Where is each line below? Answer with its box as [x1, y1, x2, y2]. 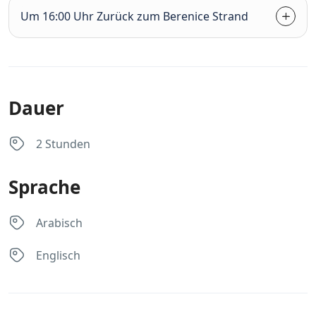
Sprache [8, 174, 80, 200]
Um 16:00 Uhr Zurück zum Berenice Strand [20, 8, 248, 24]
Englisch [36, 248, 80, 263]
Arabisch [36, 215, 83, 231]
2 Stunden [36, 136, 90, 152]
